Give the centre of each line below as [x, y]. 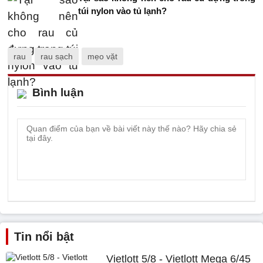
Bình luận [58, 92]
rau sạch [57, 56]
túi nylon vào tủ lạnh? [122, 11]
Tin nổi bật [44, 237]
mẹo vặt [102, 56]
